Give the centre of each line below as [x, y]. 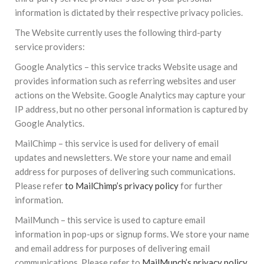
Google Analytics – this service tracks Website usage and [126, 67]
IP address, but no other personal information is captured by [131, 109]
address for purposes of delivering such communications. [125, 171]
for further [201, 186]
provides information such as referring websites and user [126, 81]
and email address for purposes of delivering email [112, 248]
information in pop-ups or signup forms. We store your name [132, 234]
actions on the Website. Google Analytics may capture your [130, 95]
